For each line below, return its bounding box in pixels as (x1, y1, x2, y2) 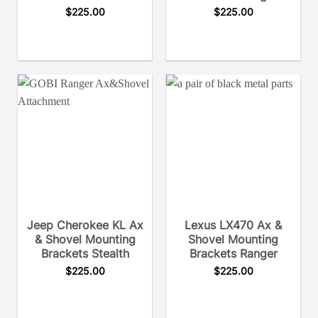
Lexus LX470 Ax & (185, 218, 282, 233)
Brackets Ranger (189, 246, 278, 261)
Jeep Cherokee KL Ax (26, 218, 143, 233)
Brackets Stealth (40, 246, 129, 261)
